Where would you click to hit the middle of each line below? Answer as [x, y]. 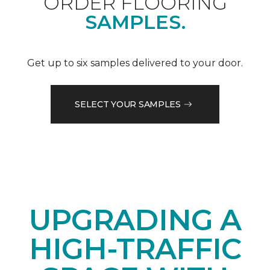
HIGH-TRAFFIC [135, 249]
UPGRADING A [135, 220]
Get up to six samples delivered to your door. [135, 63]
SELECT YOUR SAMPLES [128, 104]
